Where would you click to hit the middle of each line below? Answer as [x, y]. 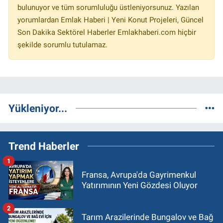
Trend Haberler [44, 146]
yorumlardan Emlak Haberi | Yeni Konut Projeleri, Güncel [111, 20]
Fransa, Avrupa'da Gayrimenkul [139, 175]
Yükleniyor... [38, 109]
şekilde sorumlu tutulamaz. [62, 45]
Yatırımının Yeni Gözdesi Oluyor [140, 185]
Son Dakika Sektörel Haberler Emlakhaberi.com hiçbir [107, 33]
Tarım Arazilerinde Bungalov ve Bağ [148, 217]
